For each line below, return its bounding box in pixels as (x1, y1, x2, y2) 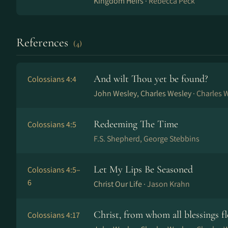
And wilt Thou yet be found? (94, 73, 208, 85)
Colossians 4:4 (27, 74, 76, 84)
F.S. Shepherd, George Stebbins (94, 133, 199, 144)
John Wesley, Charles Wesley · (94, 88, 196, 99)
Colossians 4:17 (27, 210, 80, 220)
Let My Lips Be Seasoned (94, 163, 193, 176)
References (16, 35, 71, 50)
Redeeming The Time (94, 118, 178, 130)
